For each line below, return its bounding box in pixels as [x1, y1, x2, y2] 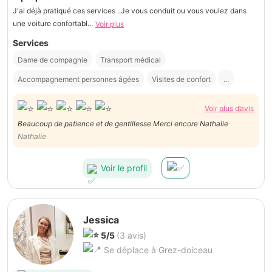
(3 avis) [117, 230, 146, 241]
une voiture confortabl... [13, 19, 93, 29]
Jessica [83, 214, 119, 226]
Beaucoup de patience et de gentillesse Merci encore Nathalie [18, 118, 228, 128]
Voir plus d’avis [205, 103, 254, 113]
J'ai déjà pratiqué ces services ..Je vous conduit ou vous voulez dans [13, 6, 246, 16]
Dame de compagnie [18, 55, 87, 65]
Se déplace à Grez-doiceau [101, 245, 212, 256]
